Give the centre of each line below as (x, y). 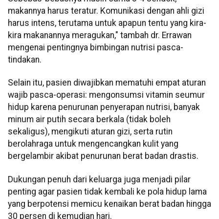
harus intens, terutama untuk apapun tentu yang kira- (107, 23)
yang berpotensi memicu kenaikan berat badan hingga (109, 204)
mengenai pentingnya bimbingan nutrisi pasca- (96, 47)
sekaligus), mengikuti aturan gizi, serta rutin (90, 132)
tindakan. (25, 60)
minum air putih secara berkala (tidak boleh (89, 120)
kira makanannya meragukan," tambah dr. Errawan (100, 35)
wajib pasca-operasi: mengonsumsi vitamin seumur (106, 95)
